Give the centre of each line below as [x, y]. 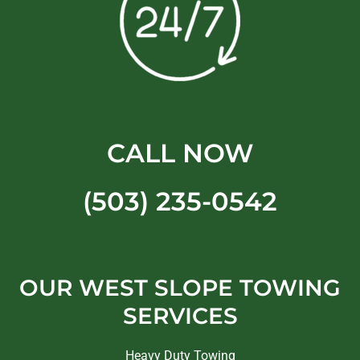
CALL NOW [180, 153]
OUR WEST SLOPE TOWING [180, 288]
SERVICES [180, 316]
